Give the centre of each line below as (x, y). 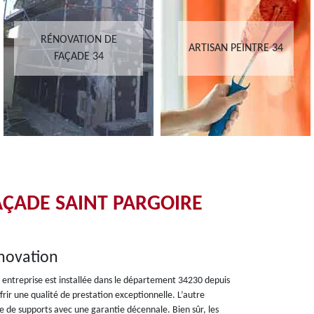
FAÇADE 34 (78, 57)
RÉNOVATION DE (78, 40)
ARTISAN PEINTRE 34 (235, 48)
